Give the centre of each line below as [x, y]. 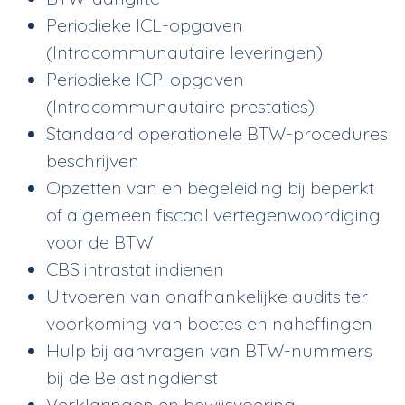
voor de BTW [100, 241]
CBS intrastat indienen [136, 268]
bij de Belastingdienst [132, 377]
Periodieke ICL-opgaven [145, 24]
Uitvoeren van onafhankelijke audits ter [207, 296]
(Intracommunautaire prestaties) [181, 106]
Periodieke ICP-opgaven [146, 79]
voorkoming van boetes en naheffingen [210, 323]
